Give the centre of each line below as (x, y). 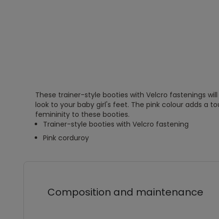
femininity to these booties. (82, 114)
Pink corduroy (66, 138)
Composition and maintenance (125, 192)
